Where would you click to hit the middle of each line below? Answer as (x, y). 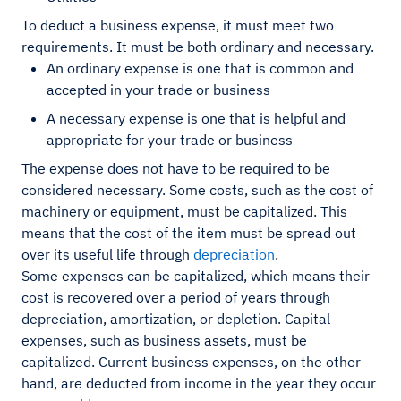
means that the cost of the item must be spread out (189, 233)
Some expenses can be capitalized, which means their (196, 276)
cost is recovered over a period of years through (176, 298)
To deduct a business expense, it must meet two (178, 26)
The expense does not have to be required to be (176, 169)
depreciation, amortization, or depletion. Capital (176, 319)
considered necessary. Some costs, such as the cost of (197, 190)
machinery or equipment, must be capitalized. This (184, 212)
